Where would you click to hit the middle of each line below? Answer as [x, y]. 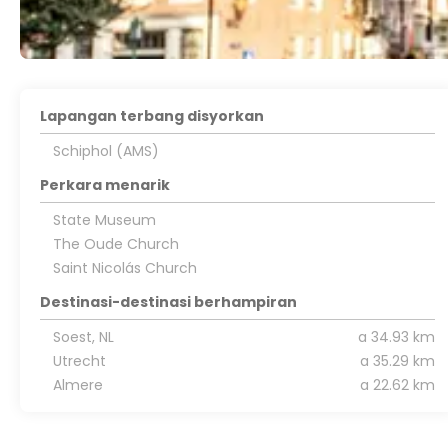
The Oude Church [115, 244]
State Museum [104, 220]
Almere [77, 385]
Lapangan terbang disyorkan [152, 116]
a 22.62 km [397, 385]
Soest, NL [83, 337]
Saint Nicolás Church [124, 268]
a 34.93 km [396, 337]
